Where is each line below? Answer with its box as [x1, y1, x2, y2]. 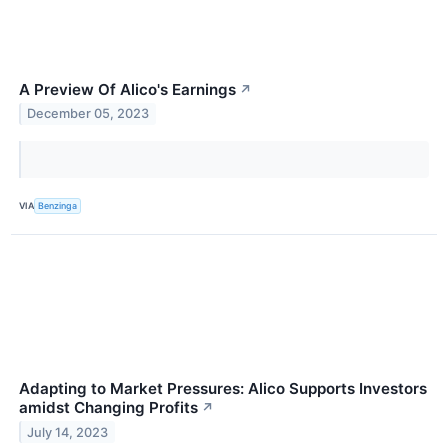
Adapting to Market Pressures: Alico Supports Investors [19, 378, 427, 398]
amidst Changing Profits [19, 397, 198, 417]
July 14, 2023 [27, 424, 109, 440]
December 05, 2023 [27, 106, 150, 122]
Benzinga [38, 200, 78, 212]
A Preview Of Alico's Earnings [19, 79, 236, 99]
